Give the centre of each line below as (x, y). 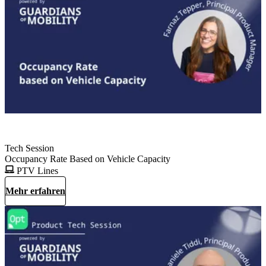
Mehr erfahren (35, 191)
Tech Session (29, 148)
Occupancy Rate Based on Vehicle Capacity (88, 159)
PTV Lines (36, 170)
